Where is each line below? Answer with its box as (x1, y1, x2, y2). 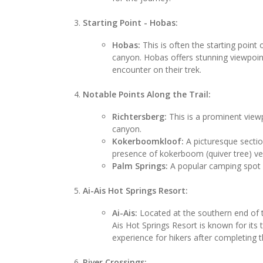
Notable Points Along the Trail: (83, 88, 211, 100)
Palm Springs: (112, 160, 168, 171)
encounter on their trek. (112, 63, 202, 75)
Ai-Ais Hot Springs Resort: (83, 184, 188, 196)
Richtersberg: (112, 110, 167, 122)
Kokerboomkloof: (112, 135, 184, 147)
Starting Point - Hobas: (83, 16, 178, 28)
